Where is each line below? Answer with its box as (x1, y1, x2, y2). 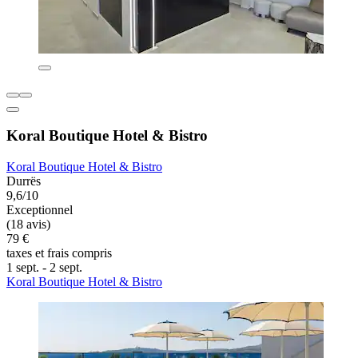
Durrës (6, 174, 41, 189)
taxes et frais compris (6, 246, 112, 261)
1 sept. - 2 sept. (6, 261, 82, 275)
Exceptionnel (6, 203, 73, 217)
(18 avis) (6, 217, 50, 232)
